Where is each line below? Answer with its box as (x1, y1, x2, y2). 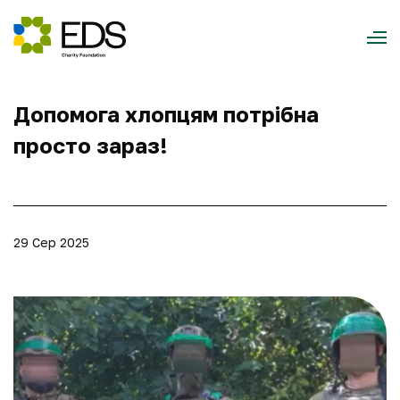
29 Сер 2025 (13, 235, 89, 250)
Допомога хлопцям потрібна (13, 101, 319, 127)
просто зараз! (13, 132, 168, 158)
